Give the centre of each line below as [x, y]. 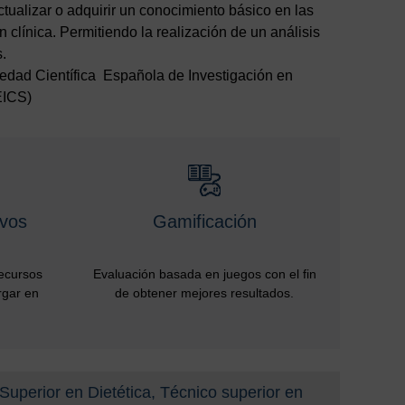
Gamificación [204, 221]
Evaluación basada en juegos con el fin [204, 274]
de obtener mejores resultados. [204, 293]
